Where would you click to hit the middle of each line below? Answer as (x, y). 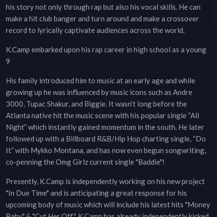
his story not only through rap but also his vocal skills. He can (103, 7)
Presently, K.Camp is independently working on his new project (105, 181)
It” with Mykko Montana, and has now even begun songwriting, (106, 150)
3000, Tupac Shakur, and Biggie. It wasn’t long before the (96, 104)
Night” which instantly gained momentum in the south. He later (105, 127)
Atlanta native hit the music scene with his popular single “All (102, 116)
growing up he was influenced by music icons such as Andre (99, 92)
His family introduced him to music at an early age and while (101, 81)
